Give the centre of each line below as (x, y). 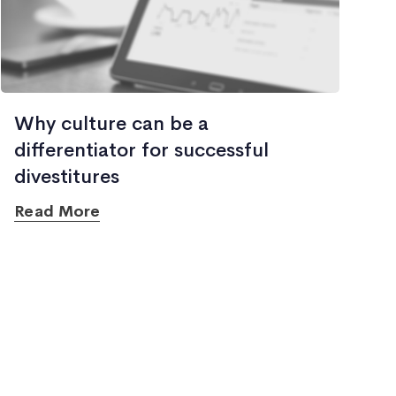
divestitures (67, 177)
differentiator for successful (142, 150)
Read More (57, 211)
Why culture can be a (112, 124)
